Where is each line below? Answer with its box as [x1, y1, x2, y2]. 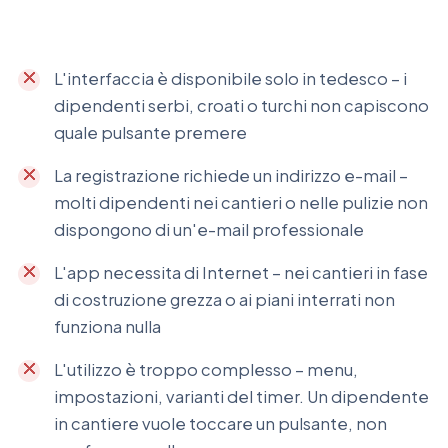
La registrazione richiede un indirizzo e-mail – [54, 165, 408, 187]
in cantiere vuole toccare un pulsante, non [54, 413, 387, 435]
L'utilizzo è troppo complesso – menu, [54, 359, 358, 381]
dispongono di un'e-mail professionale [54, 219, 364, 241]
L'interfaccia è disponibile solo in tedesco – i [54, 68, 407, 90]
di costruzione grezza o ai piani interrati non [54, 289, 395, 311]
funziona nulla [54, 316, 161, 338]
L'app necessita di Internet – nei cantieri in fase [54, 262, 428, 284]
